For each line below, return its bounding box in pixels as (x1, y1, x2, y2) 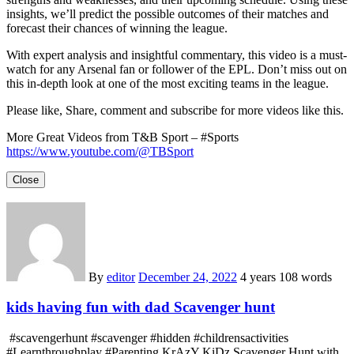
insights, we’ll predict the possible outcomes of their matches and (6, 6, 329, 21)
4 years (240, 269, 279, 284)
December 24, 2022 (138, 269, 237, 284)
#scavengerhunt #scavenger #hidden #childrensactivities (6, 330, 288, 345)
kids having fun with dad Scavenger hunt (6, 299, 275, 316)
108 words (279, 269, 332, 284)
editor (107, 269, 135, 284)
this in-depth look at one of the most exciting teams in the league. (6, 76, 329, 90)
